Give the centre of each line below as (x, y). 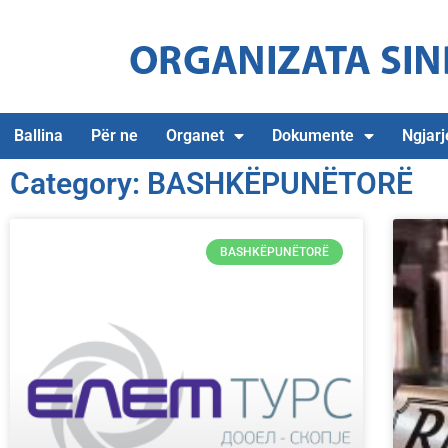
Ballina (38, 135)
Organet (195, 135)
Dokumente (313, 135)
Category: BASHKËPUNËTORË (211, 183)
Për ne (114, 135)
